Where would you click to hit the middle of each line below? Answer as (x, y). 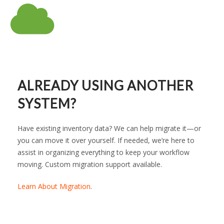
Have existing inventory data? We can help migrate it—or (109, 128)
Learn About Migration (54, 186)
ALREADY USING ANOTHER (105, 85)
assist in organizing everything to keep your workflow (103, 152)
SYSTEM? (47, 103)
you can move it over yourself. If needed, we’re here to (106, 140)
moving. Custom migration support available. (90, 164)
